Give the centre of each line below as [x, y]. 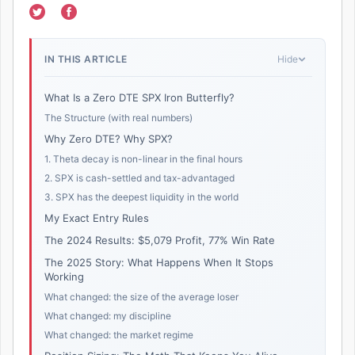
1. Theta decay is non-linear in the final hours [143, 159]
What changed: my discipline [108, 316]
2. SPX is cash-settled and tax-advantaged [139, 178]
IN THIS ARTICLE [86, 59]
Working [64, 277]
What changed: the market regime [119, 335]
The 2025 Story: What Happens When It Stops [159, 263]
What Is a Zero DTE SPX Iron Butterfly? [139, 98]
